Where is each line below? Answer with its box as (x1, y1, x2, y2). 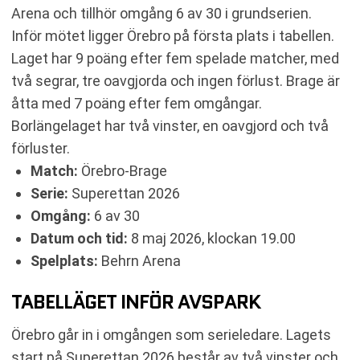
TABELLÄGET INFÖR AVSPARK (11, 287, 260, 316)
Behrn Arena (98, 252, 181, 269)
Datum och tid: (31, 229, 128, 247)
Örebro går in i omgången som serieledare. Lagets (11, 325, 331, 343)
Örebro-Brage (78, 162, 167, 179)
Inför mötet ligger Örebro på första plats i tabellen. (11, 27, 334, 44)
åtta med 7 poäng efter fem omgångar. (11, 94, 262, 112)
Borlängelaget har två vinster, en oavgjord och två (11, 117, 329, 134)
